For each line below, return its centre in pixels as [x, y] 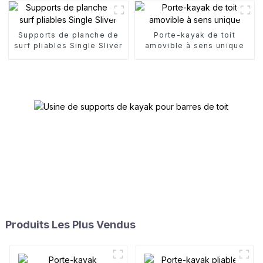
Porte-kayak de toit [195, 35]
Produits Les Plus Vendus [70, 225]
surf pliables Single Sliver [68, 45]
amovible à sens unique [195, 45]
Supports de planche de [68, 35]
